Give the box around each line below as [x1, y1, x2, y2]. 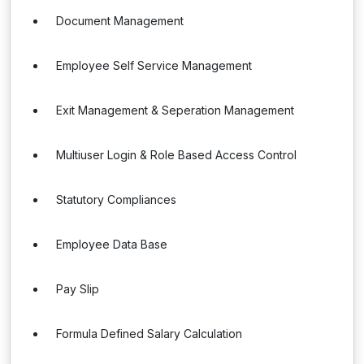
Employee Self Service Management [56, 58, 252, 72]
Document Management [56, 14, 184, 28]
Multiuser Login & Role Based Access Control [56, 148, 297, 162]
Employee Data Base [56, 237, 167, 251]
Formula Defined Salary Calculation [56, 327, 242, 340]
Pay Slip [56, 282, 99, 296]
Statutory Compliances [56, 193, 176, 206]
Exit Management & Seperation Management [56, 103, 294, 117]
